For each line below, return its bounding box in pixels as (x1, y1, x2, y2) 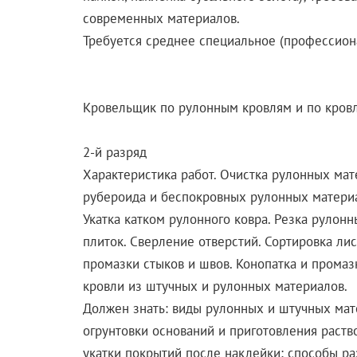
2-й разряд (82, 143, 147, 161)
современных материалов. (82, 9, 240, 27)
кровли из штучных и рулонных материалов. (82, 277, 347, 295)
